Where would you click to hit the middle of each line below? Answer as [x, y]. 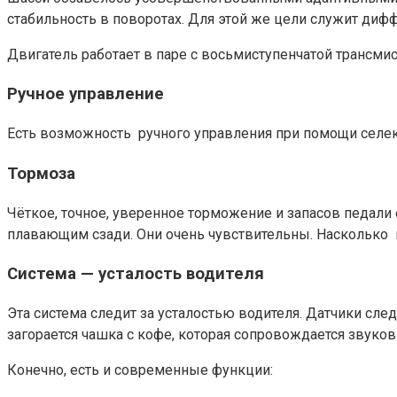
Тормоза [41, 173]
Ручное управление [86, 94]
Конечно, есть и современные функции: [140, 370]
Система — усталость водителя [136, 274]
